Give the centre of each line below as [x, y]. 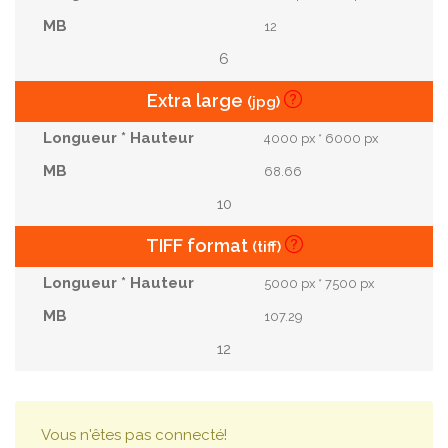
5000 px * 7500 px [319, 283]
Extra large [196, 100]
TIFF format [198, 245]
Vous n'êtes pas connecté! [134, 435]
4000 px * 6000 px [321, 138]
